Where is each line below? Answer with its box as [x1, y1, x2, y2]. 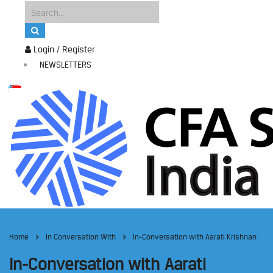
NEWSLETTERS [40, 60, 91, 69]
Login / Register [31, 44, 95, 54]
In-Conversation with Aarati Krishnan [133, 232, 257, 241]
